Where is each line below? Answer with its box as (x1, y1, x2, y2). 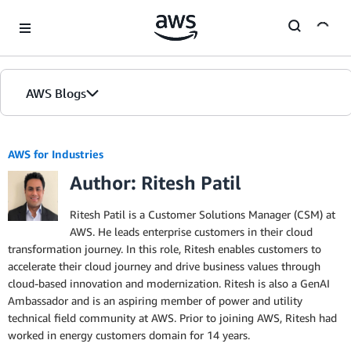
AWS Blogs (26, 85, 86, 101)
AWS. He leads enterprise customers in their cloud (70, 225, 313, 238)
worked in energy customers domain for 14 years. (8, 328, 250, 342)
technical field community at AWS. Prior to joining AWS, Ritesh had (8, 311, 337, 324)
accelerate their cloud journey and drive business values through (8, 259, 320, 273)
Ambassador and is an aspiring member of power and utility (8, 294, 302, 307)
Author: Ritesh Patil (70, 172, 241, 194)
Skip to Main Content (7, 9, 111, 22)
